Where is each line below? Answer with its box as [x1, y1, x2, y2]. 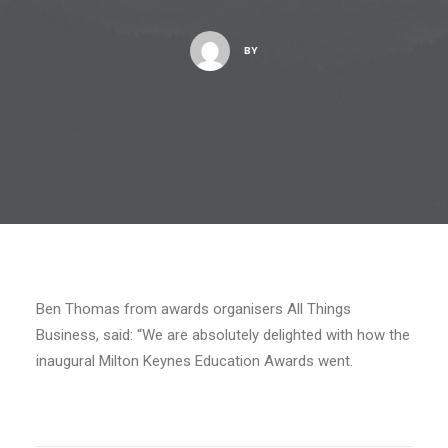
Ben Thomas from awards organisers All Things [36, 300, 351, 318]
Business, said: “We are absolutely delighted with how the [36, 326, 410, 344]
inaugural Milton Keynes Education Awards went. [36, 352, 353, 370]
